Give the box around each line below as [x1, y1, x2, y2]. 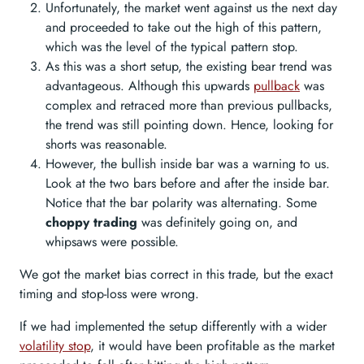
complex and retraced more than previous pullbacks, [45, 96, 332, 115]
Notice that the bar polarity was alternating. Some [45, 193, 317, 213]
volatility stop [19, 336, 90, 356]
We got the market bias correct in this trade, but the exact [19, 265, 333, 284]
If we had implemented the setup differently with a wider [19, 317, 327, 336]
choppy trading [45, 213, 137, 232]
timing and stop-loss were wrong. [19, 284, 199, 304]
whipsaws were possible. [45, 232, 179, 252]
